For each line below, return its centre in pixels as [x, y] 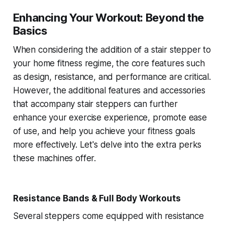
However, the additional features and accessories [109, 91]
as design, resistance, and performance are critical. [112, 77]
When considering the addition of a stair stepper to [112, 50]
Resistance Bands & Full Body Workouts [97, 199]
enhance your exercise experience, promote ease [110, 118]
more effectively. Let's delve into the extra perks [107, 145]
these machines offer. [54, 158]
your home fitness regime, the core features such [109, 64]
